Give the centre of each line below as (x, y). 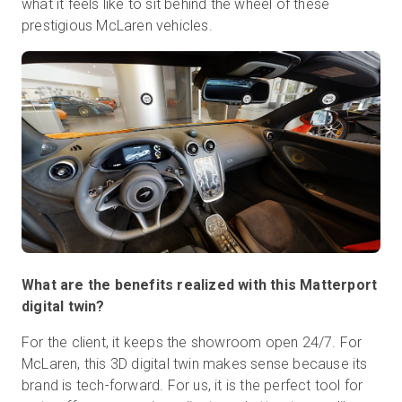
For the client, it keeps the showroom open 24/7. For (192, 343)
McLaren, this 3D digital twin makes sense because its (195, 364)
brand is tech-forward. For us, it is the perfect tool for (192, 386)
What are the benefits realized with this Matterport (200, 285)
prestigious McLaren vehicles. (119, 26)
